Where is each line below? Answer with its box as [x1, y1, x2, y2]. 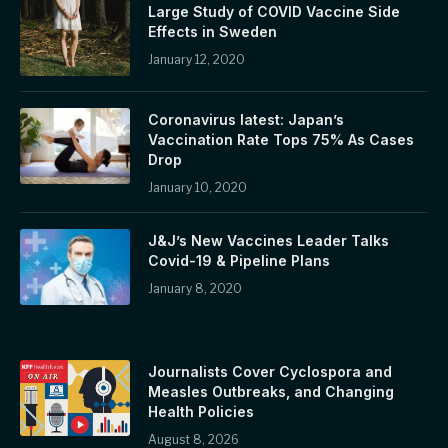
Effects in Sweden [148, 23, 277, 41]
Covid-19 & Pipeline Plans [148, 252, 330, 270]
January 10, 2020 [148, 180, 247, 196]
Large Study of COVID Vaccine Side [148, 3, 400, 21]
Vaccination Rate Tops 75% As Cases [148, 131, 414, 149]
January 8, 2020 [148, 281, 242, 297]
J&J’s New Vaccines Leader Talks [148, 232, 389, 250]
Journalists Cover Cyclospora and [148, 363, 392, 381]
